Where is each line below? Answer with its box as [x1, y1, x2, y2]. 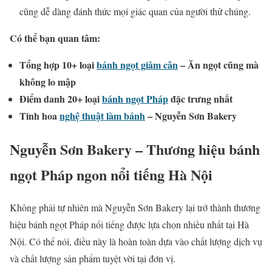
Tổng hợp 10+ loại [19, 57, 97, 72]
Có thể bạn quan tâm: [10, 30, 100, 45]
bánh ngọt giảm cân [97, 57, 178, 72]
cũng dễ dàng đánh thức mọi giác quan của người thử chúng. [19, 4, 254, 18]
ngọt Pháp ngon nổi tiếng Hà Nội [10, 163, 212, 185]
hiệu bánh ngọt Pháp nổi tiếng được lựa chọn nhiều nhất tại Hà [10, 218, 249, 231]
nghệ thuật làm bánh [59, 108, 145, 123]
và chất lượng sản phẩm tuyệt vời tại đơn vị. [10, 252, 178, 265]
